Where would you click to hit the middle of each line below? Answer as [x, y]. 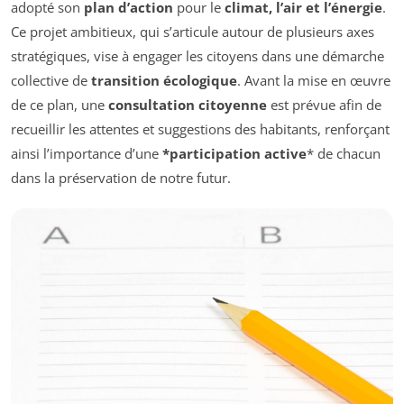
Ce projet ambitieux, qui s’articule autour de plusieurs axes [193, 31]
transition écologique [164, 80]
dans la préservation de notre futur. [121, 177]
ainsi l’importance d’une [87, 153]
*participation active [234, 153]
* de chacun [344, 153]
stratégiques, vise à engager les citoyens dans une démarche [197, 55]
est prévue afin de [324, 104]
